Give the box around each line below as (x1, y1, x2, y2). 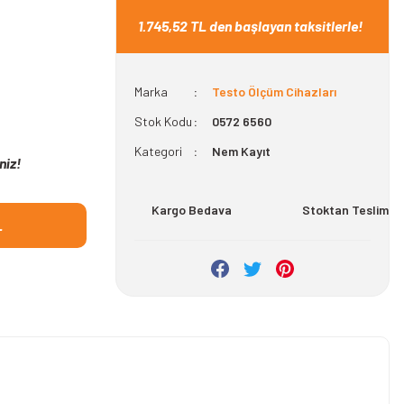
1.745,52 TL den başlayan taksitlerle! (138, 17, 363, 34)
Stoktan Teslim (301, 201, 389, 217)
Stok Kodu (134, 114, 192, 129)
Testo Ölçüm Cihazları (211, 84, 336, 99)
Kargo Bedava (151, 201, 232, 217)
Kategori (134, 143, 182, 159)
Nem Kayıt (211, 143, 271, 159)
